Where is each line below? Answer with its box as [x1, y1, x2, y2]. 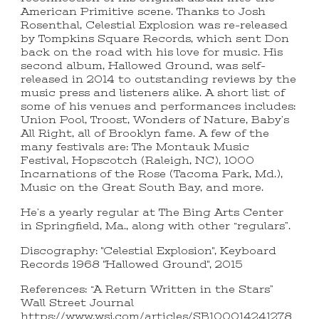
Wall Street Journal [21, 298, 135, 309]
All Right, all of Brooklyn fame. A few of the [21, 128, 270, 140]
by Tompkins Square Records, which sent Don [21, 33, 290, 45]
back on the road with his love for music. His [21, 47, 283, 58]
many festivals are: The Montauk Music [21, 142, 250, 153]
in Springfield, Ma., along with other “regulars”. [21, 221, 291, 232]
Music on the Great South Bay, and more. [21, 182, 264, 194]
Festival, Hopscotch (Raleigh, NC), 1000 [21, 155, 255, 167]
